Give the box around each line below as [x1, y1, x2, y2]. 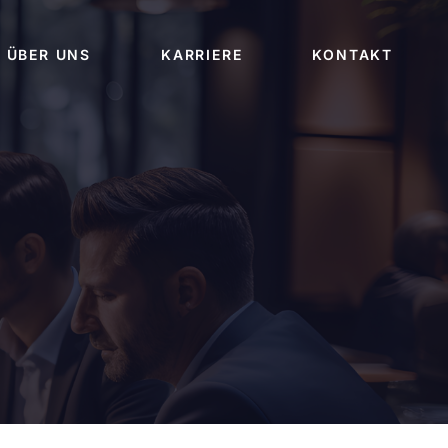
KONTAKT [312, 46, 393, 63]
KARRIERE [160, 46, 243, 63]
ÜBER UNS [6, 46, 91, 63]
